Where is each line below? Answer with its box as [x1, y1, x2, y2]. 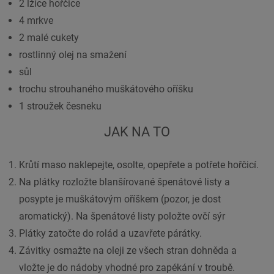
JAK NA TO [104, 124, 170, 140]
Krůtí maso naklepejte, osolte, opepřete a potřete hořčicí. [19, 158, 259, 171]
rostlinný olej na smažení [19, 49, 127, 61]
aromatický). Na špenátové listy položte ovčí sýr [19, 210, 225, 222]
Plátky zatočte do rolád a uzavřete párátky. [19, 227, 202, 239]
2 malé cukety [19, 32, 79, 44]
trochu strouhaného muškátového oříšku [19, 83, 193, 95]
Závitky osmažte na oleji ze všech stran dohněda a [19, 244, 237, 256]
